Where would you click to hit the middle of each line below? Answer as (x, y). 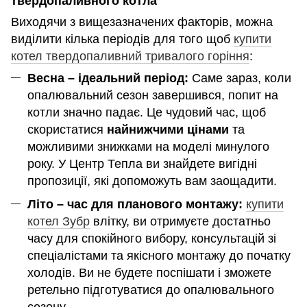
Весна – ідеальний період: (108, 78)
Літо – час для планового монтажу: (135, 204)
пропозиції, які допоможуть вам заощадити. (152, 181)
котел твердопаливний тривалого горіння (130, 57)
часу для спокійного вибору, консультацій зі (152, 238)
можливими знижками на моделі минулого (148, 147)
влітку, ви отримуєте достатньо (180, 221)
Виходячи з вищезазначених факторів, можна (142, 22)
